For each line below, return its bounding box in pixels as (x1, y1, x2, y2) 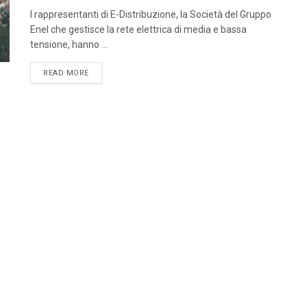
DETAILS (88, 68, 121, 77)
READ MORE (43, 69, 89, 77)
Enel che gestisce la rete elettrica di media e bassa (30, 24, 247, 35)
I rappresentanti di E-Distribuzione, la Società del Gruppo (30, 9, 271, 20)
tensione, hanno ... (30, 39, 108, 50)
